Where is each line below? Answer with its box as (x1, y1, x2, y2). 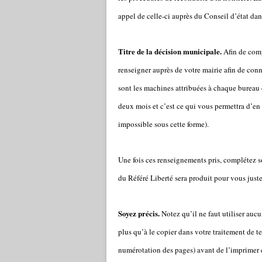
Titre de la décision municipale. (118, 46, 222, 57)
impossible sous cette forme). (118, 119, 209, 129)
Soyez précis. (118, 208, 160, 219)
